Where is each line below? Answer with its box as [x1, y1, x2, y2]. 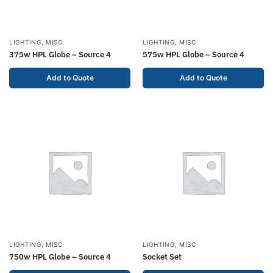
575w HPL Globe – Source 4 [143, 49, 244, 60]
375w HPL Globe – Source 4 [9, 49, 111, 60]
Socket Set [143, 252, 182, 262]
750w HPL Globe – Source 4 [9, 252, 111, 262]
